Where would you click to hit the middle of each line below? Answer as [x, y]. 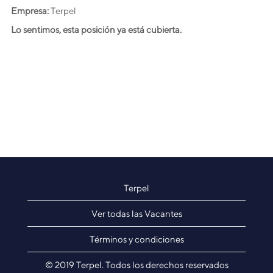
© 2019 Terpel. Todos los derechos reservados [136, 265]
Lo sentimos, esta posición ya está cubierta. [96, 30]
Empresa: [31, 11]
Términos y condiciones [136, 239]
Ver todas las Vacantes [136, 214]
